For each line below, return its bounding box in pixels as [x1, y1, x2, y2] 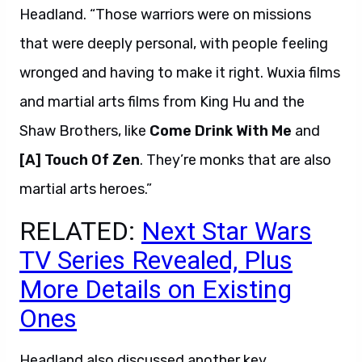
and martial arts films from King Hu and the [19, 93, 305, 111]
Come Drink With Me [149, 122, 292, 140]
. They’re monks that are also [140, 151, 331, 169]
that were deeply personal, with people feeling [19, 35, 328, 53]
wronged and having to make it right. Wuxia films [19, 64, 340, 82]
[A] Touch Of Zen [19, 151, 140, 169]
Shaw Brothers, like [19, 122, 149, 140]
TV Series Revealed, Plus [19, 245, 293, 276]
